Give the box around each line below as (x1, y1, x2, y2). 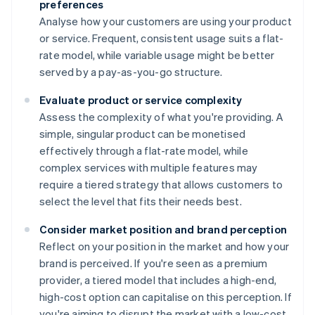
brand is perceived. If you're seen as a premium (39, 256, 268, 271)
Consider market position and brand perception (39, 222, 287, 237)
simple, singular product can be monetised (39, 127, 246, 141)
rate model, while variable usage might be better (39, 48, 275, 63)
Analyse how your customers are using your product (39, 14, 292, 29)
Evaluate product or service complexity (39, 93, 243, 108)
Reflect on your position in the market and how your (39, 239, 290, 254)
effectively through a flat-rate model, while (39, 143, 248, 158)
